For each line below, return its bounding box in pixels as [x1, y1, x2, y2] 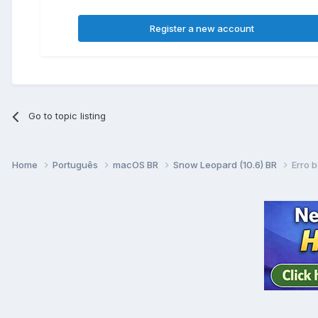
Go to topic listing [28, 110, 106, 122]
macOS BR [113, 158, 160, 170]
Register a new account [150, 23, 255, 35]
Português [53, 158, 100, 170]
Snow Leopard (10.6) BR [173, 158, 279, 170]
